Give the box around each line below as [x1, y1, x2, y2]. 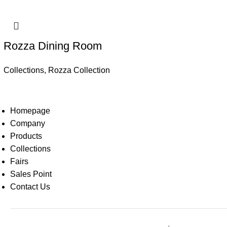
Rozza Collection [48, 66, 110, 75]
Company [10, 119, 45, 128]
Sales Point [10, 170, 52, 179]
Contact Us [10, 182, 50, 192]
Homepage [10, 106, 50, 116]
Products [10, 132, 42, 141]
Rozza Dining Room [3, 40, 102, 53]
